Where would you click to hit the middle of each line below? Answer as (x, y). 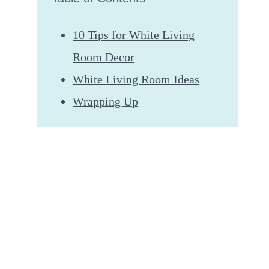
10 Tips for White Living (134, 35)
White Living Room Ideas (136, 79)
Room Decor (104, 57)
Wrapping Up (106, 101)
